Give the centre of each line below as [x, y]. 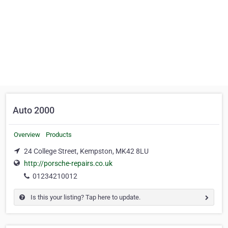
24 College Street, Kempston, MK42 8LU [86, 151]
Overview [27, 135]
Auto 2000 [34, 110]
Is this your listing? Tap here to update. [85, 197]
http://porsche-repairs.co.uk [68, 164]
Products [59, 135]
